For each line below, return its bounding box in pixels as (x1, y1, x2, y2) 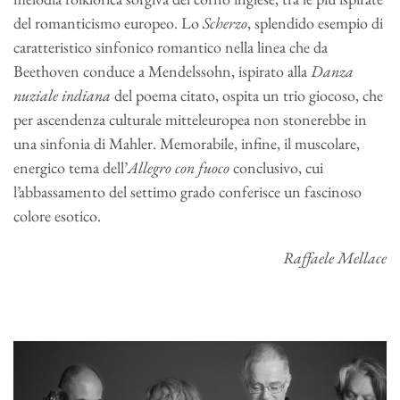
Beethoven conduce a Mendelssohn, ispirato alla (13, 60, 311, 81)
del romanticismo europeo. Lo (13, 12, 203, 33)
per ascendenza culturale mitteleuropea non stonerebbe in (13, 108, 367, 129)
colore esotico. (13, 204, 101, 226)
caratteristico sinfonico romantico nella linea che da (13, 36, 328, 57)
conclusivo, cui (229, 156, 323, 178)
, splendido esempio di (247, 12, 383, 33)
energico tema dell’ (13, 156, 128, 178)
